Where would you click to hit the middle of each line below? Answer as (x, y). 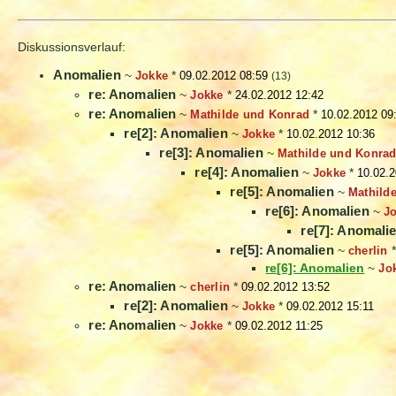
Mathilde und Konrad (250, 115)
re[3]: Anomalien (211, 153)
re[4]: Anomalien (247, 172)
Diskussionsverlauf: (72, 47)
